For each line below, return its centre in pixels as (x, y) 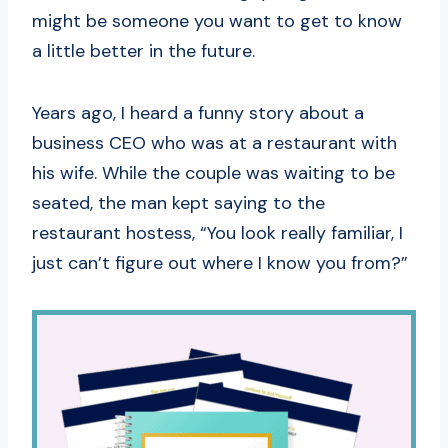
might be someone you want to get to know (217, 21)
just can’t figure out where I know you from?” (220, 263)
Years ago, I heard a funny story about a (198, 113)
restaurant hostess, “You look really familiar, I (217, 233)
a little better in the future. (143, 51)
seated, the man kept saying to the (178, 203)
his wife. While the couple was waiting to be (213, 173)
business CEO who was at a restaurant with (214, 143)
